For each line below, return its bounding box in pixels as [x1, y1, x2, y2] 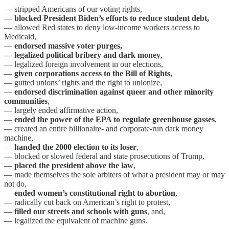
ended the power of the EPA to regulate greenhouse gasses [14, 114, 215, 124]
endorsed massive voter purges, [14, 41, 122, 50]
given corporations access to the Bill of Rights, [14, 68, 172, 78]
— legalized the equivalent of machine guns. [4, 216, 147, 225]
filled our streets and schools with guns [14, 207, 147, 216]
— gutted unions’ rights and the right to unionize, [4, 78, 162, 87]
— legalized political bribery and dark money [4, 50, 161, 59]
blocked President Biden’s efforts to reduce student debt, [14, 13, 209, 22]
